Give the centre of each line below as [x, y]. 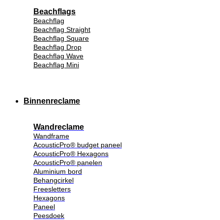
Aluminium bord [58, 172]
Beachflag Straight [62, 29]
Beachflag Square [61, 38]
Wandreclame [59, 127]
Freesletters [52, 189]
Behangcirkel [54, 180]
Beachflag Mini [56, 65]
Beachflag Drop [57, 47]
